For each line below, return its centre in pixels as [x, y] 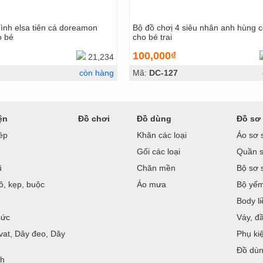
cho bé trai [152, 37]
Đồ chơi [94, 119]
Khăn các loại [162, 135]
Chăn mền [156, 168]
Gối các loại [159, 151]
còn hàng [96, 73]
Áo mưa [151, 184]
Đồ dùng [154, 119]
